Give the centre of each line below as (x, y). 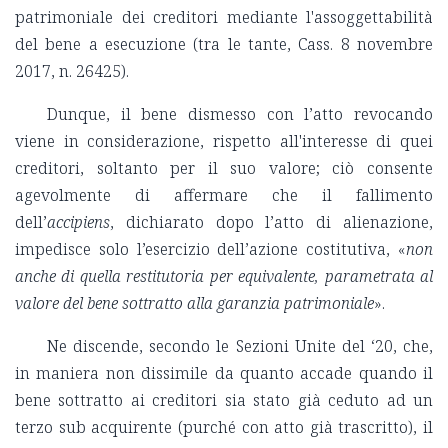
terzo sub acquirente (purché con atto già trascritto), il (224, 427)
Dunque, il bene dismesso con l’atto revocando (240, 114)
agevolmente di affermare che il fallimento (224, 195)
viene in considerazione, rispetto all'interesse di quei (224, 141)
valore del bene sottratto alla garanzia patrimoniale (194, 303)
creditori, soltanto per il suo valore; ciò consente (224, 168)
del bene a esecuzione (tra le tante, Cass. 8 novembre (224, 44)
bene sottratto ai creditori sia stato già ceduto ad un (224, 400)
